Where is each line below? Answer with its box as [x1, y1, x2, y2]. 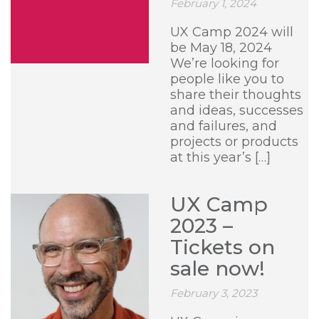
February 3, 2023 [170, 286, 257, 300]
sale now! [170, 256, 265, 281]
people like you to [170, 71, 284, 87]
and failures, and [170, 118, 277, 134]
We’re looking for [170, 56, 279, 71]
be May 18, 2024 [170, 40, 272, 56]
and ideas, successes [170, 103, 303, 118]
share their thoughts [170, 87, 301, 103]
